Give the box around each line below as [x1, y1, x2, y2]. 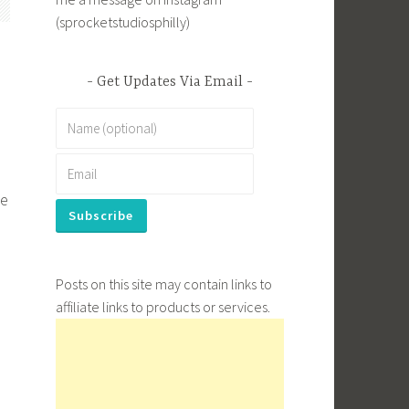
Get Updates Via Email [97, 73, 243, 90]
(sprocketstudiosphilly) [56, 13, 190, 32]
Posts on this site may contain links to [56, 274, 272, 293]
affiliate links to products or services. [56, 297, 270, 316]
